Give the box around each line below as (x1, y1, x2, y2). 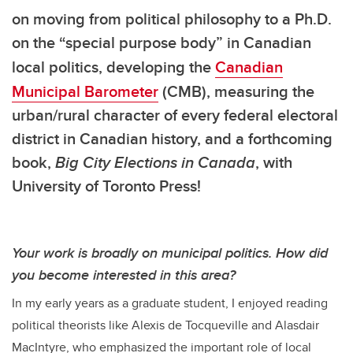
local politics (12, 55, 98, 79)
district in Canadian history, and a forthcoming (12, 127, 333, 150)
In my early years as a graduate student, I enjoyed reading (12, 294, 328, 313)
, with (255, 150, 292, 174)
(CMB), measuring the (158, 80, 314, 103)
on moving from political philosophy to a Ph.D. (12, 7, 332, 31)
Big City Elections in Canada (55, 150, 255, 174)
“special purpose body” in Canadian (59, 31, 311, 54)
